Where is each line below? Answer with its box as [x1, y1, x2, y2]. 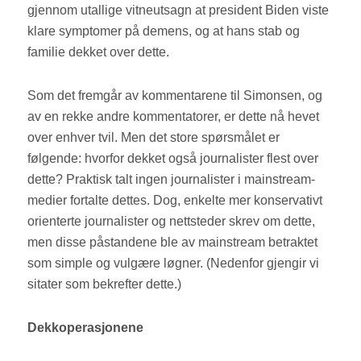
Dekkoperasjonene [27, 321, 147, 335]
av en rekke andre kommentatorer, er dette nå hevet [27, 110, 320, 124]
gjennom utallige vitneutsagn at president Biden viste [27, 3, 330, 18]
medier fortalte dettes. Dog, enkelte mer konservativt [27, 193, 323, 208]
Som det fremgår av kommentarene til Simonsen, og [27, 89, 323, 103]
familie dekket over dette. [27, 45, 173, 60]
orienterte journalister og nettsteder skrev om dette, [27, 214, 316, 229]
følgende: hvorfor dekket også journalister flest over [27, 151, 319, 166]
